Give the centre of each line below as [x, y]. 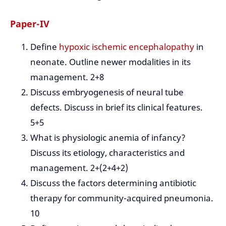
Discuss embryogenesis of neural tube [107, 92]
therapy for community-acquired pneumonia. [122, 198]
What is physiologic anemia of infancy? [108, 138]
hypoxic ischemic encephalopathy [127, 47]
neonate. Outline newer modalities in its [110, 62]
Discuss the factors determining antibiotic [113, 183]
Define [45, 47]
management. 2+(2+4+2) [79, 168]
